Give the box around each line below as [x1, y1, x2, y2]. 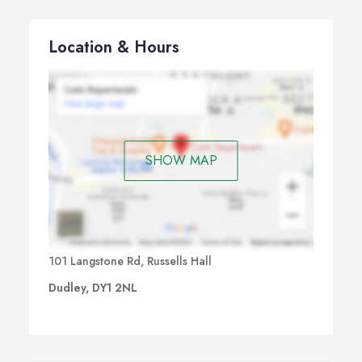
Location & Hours [48, 36, 179, 59]
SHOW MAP [145, 150, 217, 170]
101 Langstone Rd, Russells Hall [48, 253, 212, 270]
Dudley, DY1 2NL [48, 280, 137, 297]
